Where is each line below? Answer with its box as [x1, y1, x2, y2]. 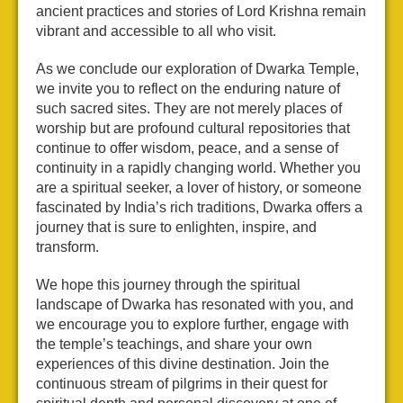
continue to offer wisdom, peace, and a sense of [36, 140, 338, 157]
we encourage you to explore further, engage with [36, 317, 349, 333]
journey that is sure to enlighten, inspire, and [36, 219, 317, 236]
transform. [36, 239, 99, 255]
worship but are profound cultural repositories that [36, 121, 350, 137]
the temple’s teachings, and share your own [36, 336, 312, 353]
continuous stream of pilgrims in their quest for [36, 376, 327, 392]
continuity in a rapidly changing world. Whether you [36, 160, 361, 176]
